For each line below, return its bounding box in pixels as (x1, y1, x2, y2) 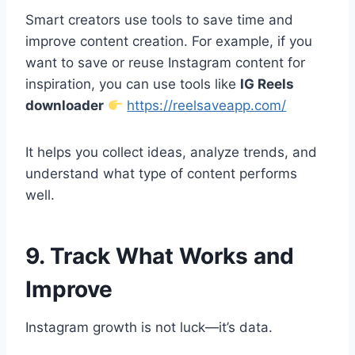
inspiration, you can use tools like (25, 76, 240, 93)
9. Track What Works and (25, 242, 294, 270)
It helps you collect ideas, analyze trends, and (25, 144, 317, 161)
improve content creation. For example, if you (25, 33, 312, 50)
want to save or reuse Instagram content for (25, 55, 305, 71)
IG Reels (240, 76, 294, 93)
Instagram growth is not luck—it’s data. (25, 319, 273, 336)
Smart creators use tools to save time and (25, 12, 293, 29)
